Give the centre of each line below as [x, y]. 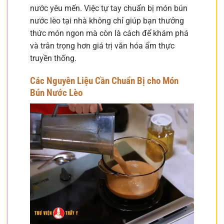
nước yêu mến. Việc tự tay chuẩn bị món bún [109, 8]
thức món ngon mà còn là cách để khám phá [109, 33]
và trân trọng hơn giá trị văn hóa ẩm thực [102, 45]
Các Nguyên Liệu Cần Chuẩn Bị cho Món [104, 80]
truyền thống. [53, 58]
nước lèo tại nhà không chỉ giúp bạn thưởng [107, 20]
